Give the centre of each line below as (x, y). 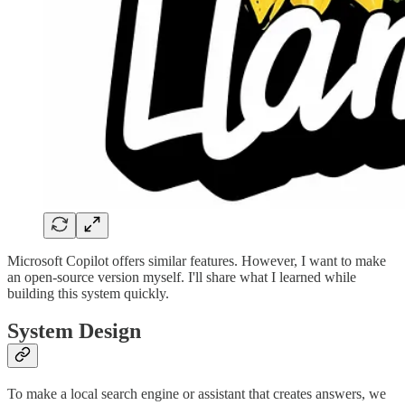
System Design (74, 331)
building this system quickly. (88, 293)
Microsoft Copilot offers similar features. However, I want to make (197, 260)
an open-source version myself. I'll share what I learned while (182, 277)
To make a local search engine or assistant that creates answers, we (197, 394)
